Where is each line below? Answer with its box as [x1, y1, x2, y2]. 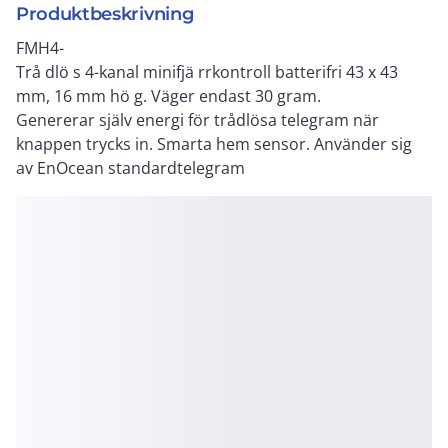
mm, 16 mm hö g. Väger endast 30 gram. [16, 85, 321, 107]
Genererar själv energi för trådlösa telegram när [16, 109, 379, 131]
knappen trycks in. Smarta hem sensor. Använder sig [16, 133, 412, 155]
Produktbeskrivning [16, 3, 194, 25]
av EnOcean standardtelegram [16, 157, 245, 179]
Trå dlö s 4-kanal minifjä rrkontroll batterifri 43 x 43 [16, 61, 398, 83]
